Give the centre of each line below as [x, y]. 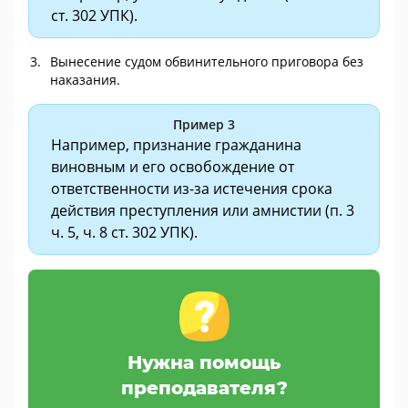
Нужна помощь [204, 363]
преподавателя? [204, 388]
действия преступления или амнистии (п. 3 [203, 211]
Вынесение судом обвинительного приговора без [207, 62]
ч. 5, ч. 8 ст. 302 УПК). [124, 233]
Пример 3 [204, 125]
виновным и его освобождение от [173, 167]
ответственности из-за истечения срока [192, 189]
